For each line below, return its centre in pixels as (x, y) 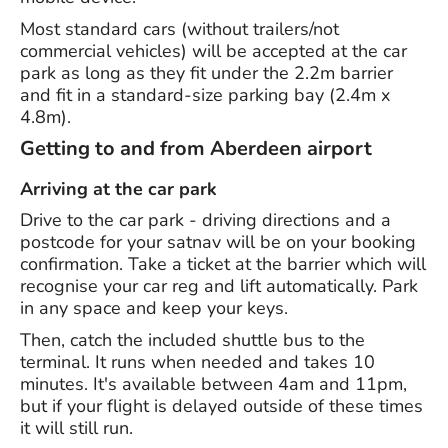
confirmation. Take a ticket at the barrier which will (223, 264)
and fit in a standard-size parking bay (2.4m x (205, 95)
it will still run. (76, 428)
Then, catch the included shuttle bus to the (192, 340)
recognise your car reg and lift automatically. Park (219, 286)
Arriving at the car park (118, 189)
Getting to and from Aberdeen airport (196, 149)
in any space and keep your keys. (154, 308)
